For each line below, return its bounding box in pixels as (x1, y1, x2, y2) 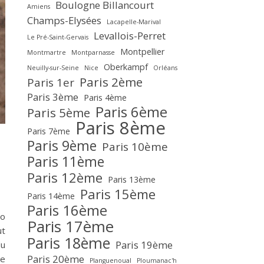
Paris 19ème (115, 238, 173, 252)
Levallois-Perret (94, 29, 166, 42)
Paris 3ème (27, 90, 78, 104)
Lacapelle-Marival (107, 18, 161, 26)
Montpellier (120, 46, 164, 57)
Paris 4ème (84, 92, 127, 103)
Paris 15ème (80, 185, 156, 203)
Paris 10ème (102, 139, 168, 154)
